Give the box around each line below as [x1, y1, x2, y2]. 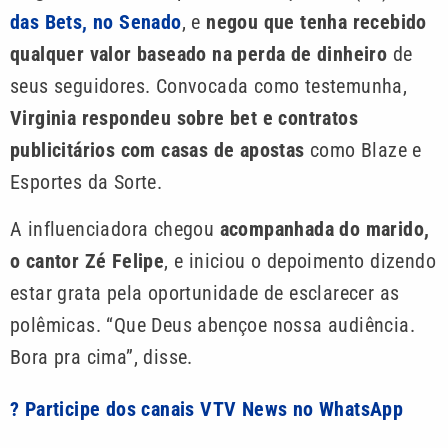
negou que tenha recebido [206, 10, 427, 35]
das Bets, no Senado [10, 10, 182, 35]
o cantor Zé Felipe [10, 248, 165, 273]
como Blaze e [304, 138, 422, 163]
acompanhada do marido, [219, 216, 430, 241]
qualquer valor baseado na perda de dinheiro [10, 42, 388, 67]
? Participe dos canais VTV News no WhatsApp [10, 396, 404, 421]
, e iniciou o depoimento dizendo [164, 248, 437, 273]
